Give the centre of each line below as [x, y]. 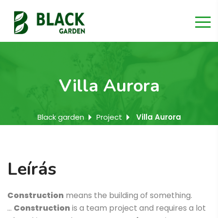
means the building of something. [128, 196]
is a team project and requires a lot [138, 208]
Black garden [61, 117]
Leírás [32, 169]
